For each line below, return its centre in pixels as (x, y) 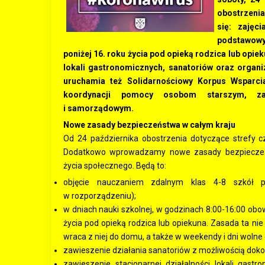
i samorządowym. (98, 108)
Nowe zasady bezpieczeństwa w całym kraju (149, 125)
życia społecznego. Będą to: (115, 166)
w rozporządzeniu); (100, 196)
